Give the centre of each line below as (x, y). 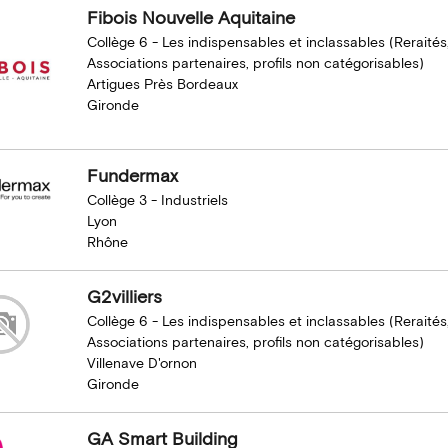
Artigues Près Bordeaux (162, 84)
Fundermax (132, 177)
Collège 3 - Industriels (157, 201)
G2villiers (124, 298)
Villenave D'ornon (141, 364)
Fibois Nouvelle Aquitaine (190, 18)
